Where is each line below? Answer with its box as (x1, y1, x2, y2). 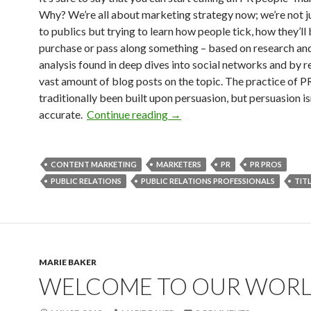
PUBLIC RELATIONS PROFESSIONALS (141, 176, 275, 185)
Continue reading (87, 108, 170, 121)
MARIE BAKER (39, 257, 96, 267)
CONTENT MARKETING (51, 160, 137, 169)
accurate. (39, 108, 87, 121)
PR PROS (250, 160, 282, 169)
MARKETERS (156, 160, 201, 169)
